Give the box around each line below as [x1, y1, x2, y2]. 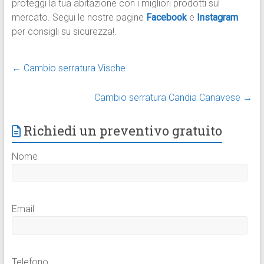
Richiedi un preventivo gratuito [23, 122, 222, 140]
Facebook [146, 12, 187, 24]
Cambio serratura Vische [21, 62, 126, 74]
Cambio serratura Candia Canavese [94, 92, 243, 104]
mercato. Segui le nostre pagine [11, 12, 146, 24]
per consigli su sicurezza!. [11, 26, 117, 38]
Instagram [196, 12, 238, 24]
